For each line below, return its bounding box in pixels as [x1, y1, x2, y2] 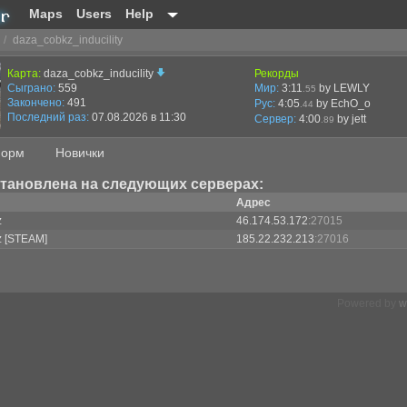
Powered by [337, 297, 399, 310]
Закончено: [7, 96, 65, 109]
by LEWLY [316, 82, 370, 94]
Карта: [7, 67, 41, 80]
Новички [55, 145, 104, 160]
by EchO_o [313, 97, 371, 110]
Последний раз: [7, 111, 89, 124]
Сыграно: [7, 82, 55, 94]
